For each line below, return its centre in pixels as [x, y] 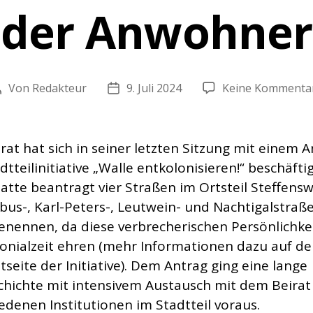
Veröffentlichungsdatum [177, 89]
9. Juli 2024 [154, 88]
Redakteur [59, 88]
